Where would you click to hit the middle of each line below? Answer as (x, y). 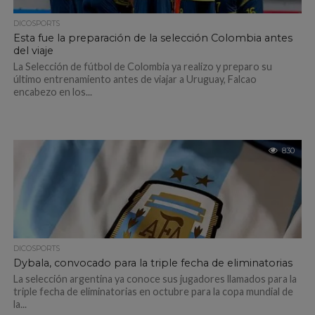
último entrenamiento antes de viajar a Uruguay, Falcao (135, 79)
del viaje (33, 51)
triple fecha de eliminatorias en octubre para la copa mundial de (153, 291)
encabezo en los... (52, 92)
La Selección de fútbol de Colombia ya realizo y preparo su (142, 66)
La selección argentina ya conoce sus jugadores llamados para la (155, 279)
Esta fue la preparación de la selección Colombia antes (153, 38)
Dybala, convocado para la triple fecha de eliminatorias (153, 263)
